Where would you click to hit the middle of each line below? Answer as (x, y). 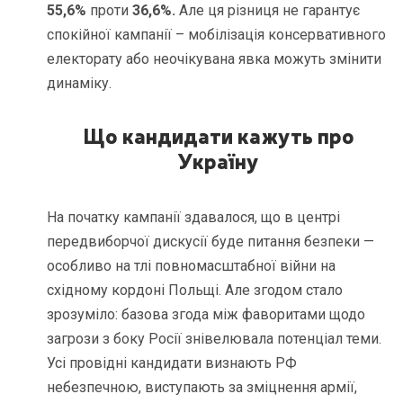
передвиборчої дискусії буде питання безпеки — (211, 242)
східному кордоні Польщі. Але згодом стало (195, 291)
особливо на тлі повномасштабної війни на (192, 266)
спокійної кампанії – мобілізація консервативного (217, 34)
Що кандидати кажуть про (218, 134)
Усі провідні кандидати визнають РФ (172, 363)
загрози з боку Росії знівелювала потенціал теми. (215, 339)
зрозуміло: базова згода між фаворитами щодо (206, 315)
